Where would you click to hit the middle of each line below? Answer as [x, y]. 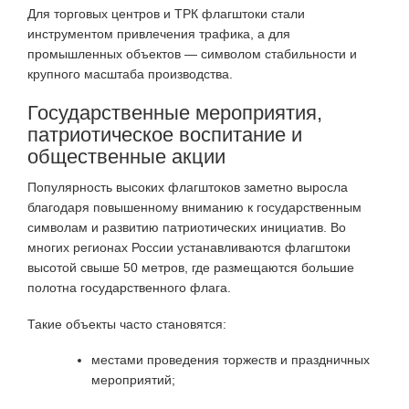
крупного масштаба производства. [130, 74]
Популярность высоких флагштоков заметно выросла [188, 188]
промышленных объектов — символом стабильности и [192, 54]
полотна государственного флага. [129, 288]
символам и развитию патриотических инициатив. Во [187, 228]
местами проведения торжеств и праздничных [231, 360]
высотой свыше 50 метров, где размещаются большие [191, 268]
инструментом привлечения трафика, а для [159, 34]
